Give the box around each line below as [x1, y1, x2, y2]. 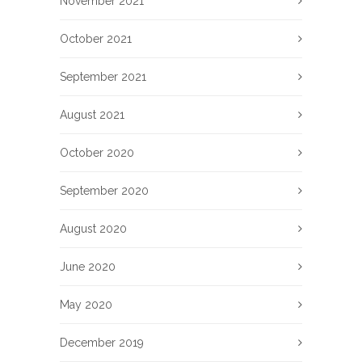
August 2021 [60, 107, 124, 121]
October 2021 [60, 32, 132, 45]
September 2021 [60, 69, 146, 83]
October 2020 [60, 145, 134, 159]
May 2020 [60, 297, 112, 311]
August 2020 [60, 221, 127, 235]
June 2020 [60, 259, 116, 273]
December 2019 [60, 335, 144, 349]
